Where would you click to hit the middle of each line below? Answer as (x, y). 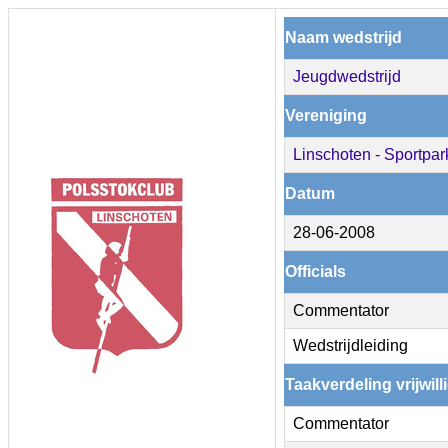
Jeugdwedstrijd (347, 76)
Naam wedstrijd (343, 37)
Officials (315, 271)
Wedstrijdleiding (350, 345)
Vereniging (326, 115)
